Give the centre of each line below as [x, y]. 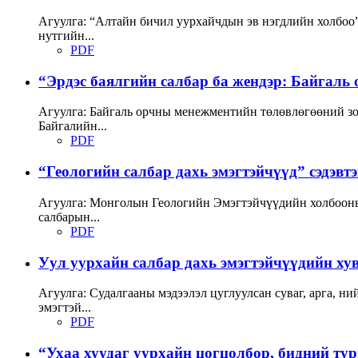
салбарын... [69, 217]
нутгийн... [66, 35]
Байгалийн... [73, 126]
